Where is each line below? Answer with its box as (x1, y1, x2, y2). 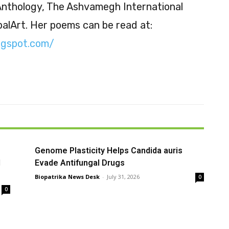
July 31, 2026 (107, 173, 140, 181)
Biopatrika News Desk (35, 173, 100, 181)
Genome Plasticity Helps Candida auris (35, 146, 183, 156)
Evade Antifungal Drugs (35, 158, 125, 168)
